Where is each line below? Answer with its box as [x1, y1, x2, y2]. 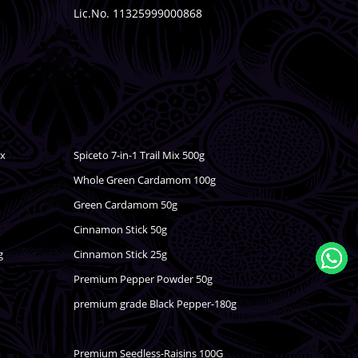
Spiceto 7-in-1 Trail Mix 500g [73, 147, 205, 162]
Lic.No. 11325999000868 [73, 6, 202, 22]
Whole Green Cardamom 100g [73, 172, 216, 187]
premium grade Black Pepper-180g [73, 296, 237, 312]
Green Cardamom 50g [73, 197, 177, 212]
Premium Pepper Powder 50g [73, 272, 213, 287]
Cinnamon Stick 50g [73, 221, 167, 237]
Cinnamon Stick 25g [73, 247, 167, 262]
